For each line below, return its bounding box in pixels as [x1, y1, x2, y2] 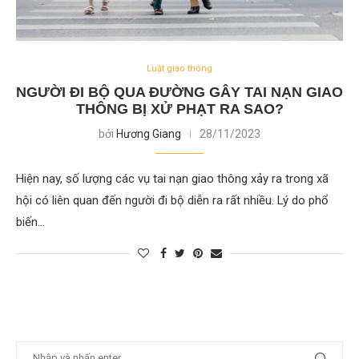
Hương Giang [116, 127, 181, 140]
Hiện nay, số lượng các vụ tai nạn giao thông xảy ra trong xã [16, 171, 329, 186]
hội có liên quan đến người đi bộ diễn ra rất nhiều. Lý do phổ [16, 193, 329, 208]
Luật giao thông [147, 63, 212, 74]
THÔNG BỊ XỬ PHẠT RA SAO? [75, 101, 284, 117]
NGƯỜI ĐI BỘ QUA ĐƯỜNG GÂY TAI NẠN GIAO [16, 84, 343, 100]
